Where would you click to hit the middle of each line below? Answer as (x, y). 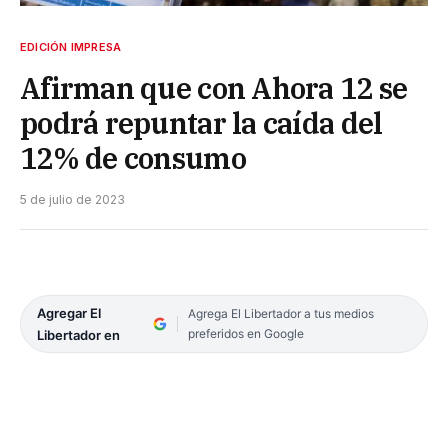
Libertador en (78, 334)
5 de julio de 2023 (72, 199)
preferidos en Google (245, 333)
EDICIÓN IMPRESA (71, 46)
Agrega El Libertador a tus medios (280, 313)
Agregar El (69, 312)
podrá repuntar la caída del (201, 122)
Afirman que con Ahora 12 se (214, 87)
